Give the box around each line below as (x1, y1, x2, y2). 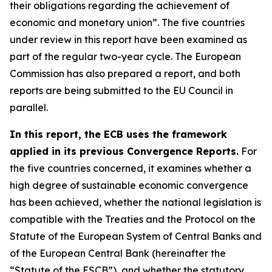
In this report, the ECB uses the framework (10, 128, 227, 140)
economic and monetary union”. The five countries (10, 16, 245, 29)
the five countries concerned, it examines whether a (10, 162, 251, 174)
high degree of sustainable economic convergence (10, 179, 248, 191)
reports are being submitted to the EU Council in (10, 84, 233, 97)
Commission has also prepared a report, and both (10, 67, 240, 80)
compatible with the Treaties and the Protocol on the (10, 213, 256, 225)
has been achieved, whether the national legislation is (10, 196, 261, 208)
